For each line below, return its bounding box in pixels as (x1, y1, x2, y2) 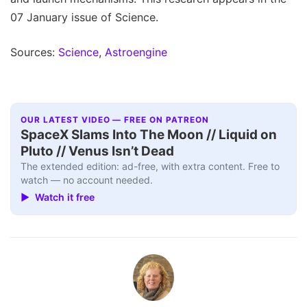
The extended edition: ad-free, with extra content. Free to (21, 160, 280, 173)
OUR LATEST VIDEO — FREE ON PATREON (21, 115, 209, 125)
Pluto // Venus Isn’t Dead (21, 143, 175, 160)
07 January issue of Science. (10, 10, 158, 24)
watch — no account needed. (21, 174, 153, 186)
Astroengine (105, 45, 167, 59)
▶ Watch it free (21, 191, 95, 203)
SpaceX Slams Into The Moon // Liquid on (21, 127, 278, 143)
